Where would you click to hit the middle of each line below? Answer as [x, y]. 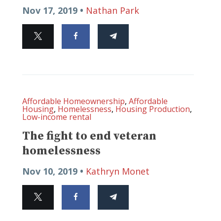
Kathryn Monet [118, 171]
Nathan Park [112, 11]
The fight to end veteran [89, 136]
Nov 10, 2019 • [54, 171]
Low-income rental [57, 117]
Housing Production [153, 109]
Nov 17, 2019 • [54, 11]
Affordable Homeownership [74, 101]
